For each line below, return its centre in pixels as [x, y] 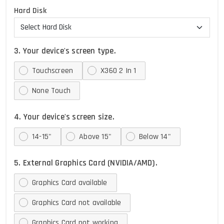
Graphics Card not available [77, 203]
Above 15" [95, 137]
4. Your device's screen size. [64, 117]
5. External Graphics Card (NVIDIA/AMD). [86, 163]
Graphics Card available [70, 183]
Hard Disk [30, 11]
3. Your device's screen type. [65, 51]
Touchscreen [53, 71]
